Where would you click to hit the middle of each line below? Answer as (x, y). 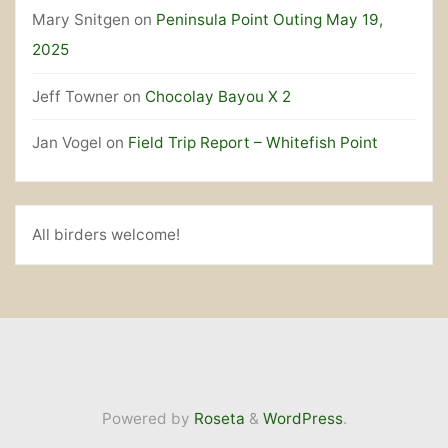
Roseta (217, 419)
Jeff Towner (75, 96)
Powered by (145, 419)
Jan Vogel (66, 143)
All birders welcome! (105, 235)
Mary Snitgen (80, 20)
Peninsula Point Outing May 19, (269, 20)
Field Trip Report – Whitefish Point (252, 143)
